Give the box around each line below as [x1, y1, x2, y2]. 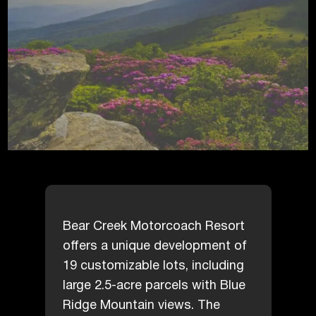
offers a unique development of [62, 236, 247, 256]
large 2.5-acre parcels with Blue [62, 275, 245, 296]
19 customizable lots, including [62, 255, 244, 276]
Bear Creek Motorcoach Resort [62, 216, 245, 236]
